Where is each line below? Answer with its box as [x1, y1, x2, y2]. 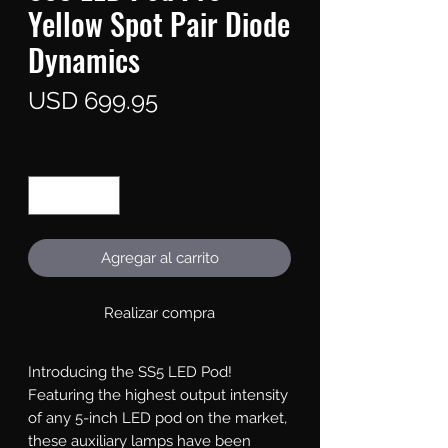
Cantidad [28, 145, 89, 164]
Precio [157, 85, 226, 115]
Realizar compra [104, 303, 215, 322]
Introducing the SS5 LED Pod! [28, 362, 232, 381]
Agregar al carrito [100, 248, 219, 267]
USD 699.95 [28, 86, 158, 116]
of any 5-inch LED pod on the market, [28, 408, 287, 427]
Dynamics [28, 37, 140, 83]
